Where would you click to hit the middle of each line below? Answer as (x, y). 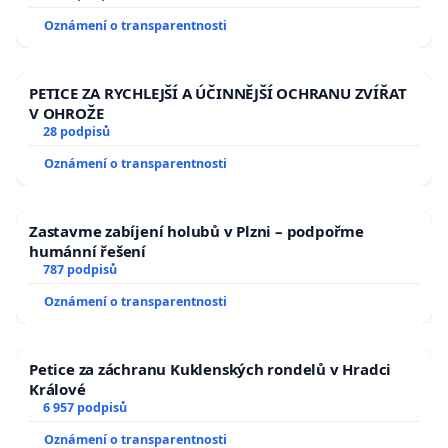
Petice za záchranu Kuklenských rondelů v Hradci (210, 369)
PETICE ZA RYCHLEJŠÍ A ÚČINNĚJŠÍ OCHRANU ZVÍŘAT (218, 93)
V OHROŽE (66, 113)
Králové (57, 389)
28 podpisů (76, 132)
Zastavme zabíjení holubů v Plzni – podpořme (196, 231)
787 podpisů (79, 270)
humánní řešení (88, 251)
